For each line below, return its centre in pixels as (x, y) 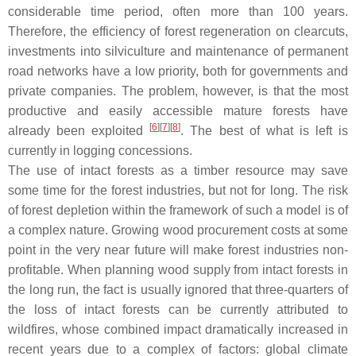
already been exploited (79, 131)
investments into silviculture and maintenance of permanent (178, 52)
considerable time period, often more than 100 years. (178, 12)
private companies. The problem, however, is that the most (178, 91)
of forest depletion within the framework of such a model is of (178, 211)
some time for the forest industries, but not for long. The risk (178, 191)
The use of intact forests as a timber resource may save (178, 171)
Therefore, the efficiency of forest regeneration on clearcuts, (178, 32)
